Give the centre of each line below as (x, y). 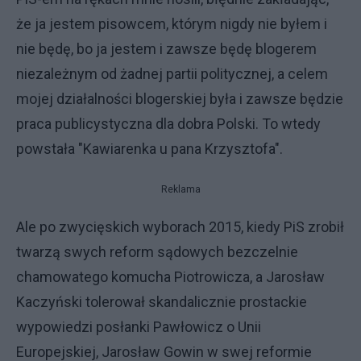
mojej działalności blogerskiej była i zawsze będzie (180, 98)
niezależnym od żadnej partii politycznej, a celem (172, 73)
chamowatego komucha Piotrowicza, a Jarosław (170, 276)
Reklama (180, 189)
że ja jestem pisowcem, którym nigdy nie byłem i (172, 23)
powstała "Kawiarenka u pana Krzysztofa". (151, 148)
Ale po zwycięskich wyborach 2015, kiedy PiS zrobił (180, 226)
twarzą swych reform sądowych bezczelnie (157, 251)
